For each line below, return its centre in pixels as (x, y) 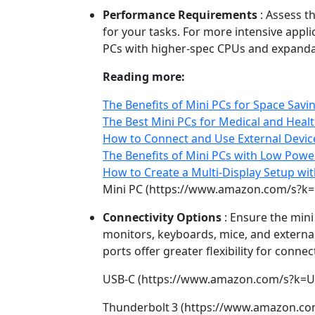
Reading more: (144, 77)
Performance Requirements (180, 15)
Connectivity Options (162, 217)
